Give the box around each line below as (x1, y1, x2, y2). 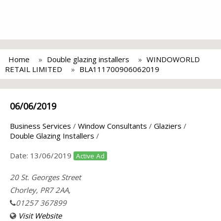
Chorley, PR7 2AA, (10, 185, 71, 195)
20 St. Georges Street (10, 172, 81, 182)
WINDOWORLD (147, 54, 200, 64)
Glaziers (154, 121, 182, 131)
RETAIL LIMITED (5, 64, 62, 74)
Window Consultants (78, 121, 147, 131)
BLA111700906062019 (79, 64, 159, 74)
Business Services (10, 121, 71, 131)
